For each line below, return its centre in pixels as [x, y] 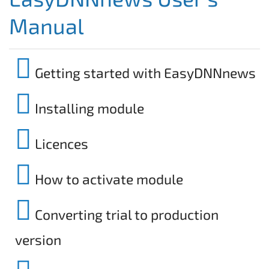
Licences [60, 143]
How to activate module [107, 179]
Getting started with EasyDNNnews [144, 72]
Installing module [88, 108]
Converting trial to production [125, 214]
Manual [47, 25]
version [38, 239]
